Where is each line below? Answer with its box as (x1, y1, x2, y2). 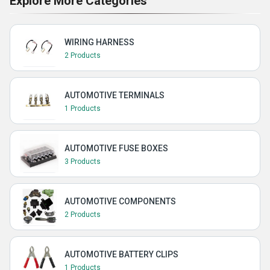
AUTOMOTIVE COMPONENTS (64, 196, 176, 206)
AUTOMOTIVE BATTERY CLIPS (64, 250, 178, 259)
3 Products (64, 157, 101, 166)
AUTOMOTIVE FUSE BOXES (64, 143, 168, 153)
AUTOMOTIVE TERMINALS (64, 90, 165, 100)
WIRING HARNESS (64, 37, 134, 47)
